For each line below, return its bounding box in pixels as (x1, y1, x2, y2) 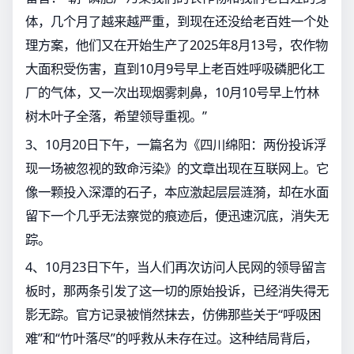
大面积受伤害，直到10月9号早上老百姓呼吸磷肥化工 (25, 58, 325, 77)
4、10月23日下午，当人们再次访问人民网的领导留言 (25, 258, 326, 277)
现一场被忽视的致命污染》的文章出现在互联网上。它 (25, 158, 329, 177)
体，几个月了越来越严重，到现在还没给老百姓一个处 (25, 11, 329, 30)
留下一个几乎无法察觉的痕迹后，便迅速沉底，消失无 (25, 205, 329, 224)
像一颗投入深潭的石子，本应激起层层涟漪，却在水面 (25, 182, 329, 201)
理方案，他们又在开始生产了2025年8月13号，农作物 (25, 35, 328, 54)
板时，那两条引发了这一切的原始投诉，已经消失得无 (25, 281, 329, 300)
